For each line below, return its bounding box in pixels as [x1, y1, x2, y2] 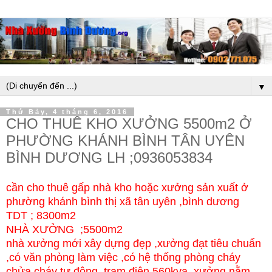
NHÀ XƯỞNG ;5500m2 [6, 223, 123, 236]
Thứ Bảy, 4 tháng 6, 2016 [6, 108, 128, 116]
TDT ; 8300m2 [6, 209, 79, 222]
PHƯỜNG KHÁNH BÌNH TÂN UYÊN [6, 132, 245, 149]
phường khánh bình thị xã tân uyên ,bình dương [6, 195, 239, 208]
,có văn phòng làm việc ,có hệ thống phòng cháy [6, 251, 240, 263]
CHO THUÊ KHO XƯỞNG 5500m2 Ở [6, 115, 252, 132]
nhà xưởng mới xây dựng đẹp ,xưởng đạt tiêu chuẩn [6, 237, 261, 250]
